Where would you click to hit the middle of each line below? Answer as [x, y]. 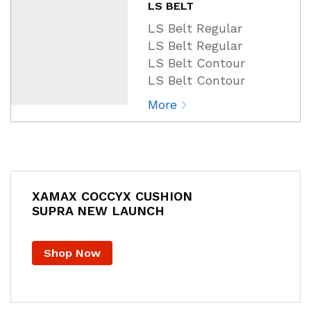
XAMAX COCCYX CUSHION [112, 196]
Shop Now [72, 253]
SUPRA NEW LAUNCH [98, 211]
